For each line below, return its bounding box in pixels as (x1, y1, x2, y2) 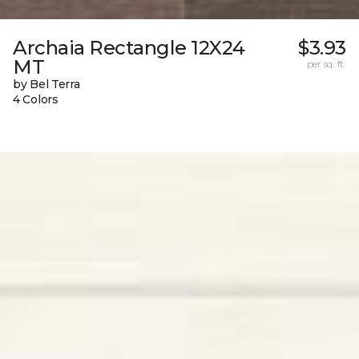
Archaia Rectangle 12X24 (13, 36, 245, 60)
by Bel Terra (13, 77, 80, 92)
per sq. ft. (306, 58, 346, 71)
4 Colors (13, 92, 58, 107)
